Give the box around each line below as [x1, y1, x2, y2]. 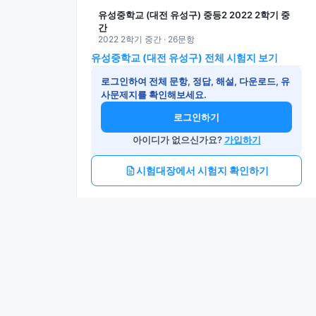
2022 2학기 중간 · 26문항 [98, 34, 195, 44]
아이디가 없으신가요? [132, 134, 224, 145]
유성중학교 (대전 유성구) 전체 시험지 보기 [91, 51, 278, 63]
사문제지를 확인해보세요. [101, 89, 207, 100]
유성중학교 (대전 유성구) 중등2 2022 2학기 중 [98, 9, 290, 20]
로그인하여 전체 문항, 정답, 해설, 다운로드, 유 [101, 75, 290, 87]
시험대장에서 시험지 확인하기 [135, 164, 269, 176]
